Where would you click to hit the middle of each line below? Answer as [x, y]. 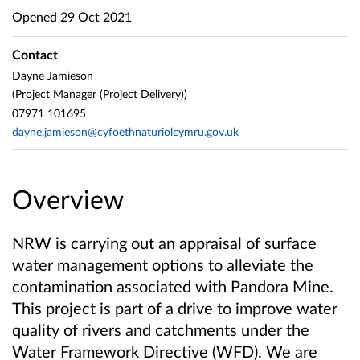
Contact [35, 55]
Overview [68, 199]
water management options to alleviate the [163, 265]
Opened [35, 16]
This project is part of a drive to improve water [175, 308]
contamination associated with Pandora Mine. [173, 286]
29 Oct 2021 [94, 16]
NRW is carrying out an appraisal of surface [164, 243]
